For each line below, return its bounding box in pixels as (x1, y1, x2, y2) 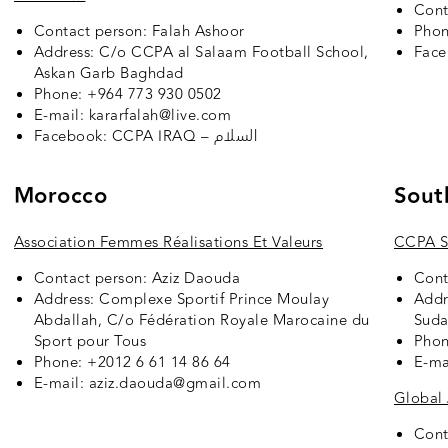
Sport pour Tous (33, 330, 147, 354)
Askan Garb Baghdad (33, 62, 184, 86)
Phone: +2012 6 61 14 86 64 (33, 351, 231, 375)
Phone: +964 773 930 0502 (33, 83, 222, 107)
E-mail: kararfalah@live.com (33, 104, 232, 128)
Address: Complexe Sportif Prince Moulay (33, 288, 330, 312)
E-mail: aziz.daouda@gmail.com (33, 372, 262, 396)
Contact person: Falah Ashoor (33, 20, 245, 44)
